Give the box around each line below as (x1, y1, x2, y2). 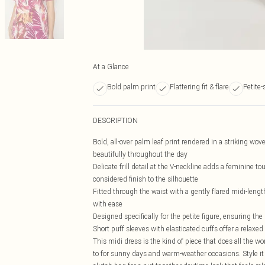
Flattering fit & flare (170, 82, 229, 91)
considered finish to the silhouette (93, 174, 198, 183)
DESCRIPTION (93, 116, 138, 125)
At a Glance (93, 62, 129, 71)
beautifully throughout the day (93, 150, 188, 159)
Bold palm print (107, 82, 156, 91)
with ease (93, 199, 122, 208)
